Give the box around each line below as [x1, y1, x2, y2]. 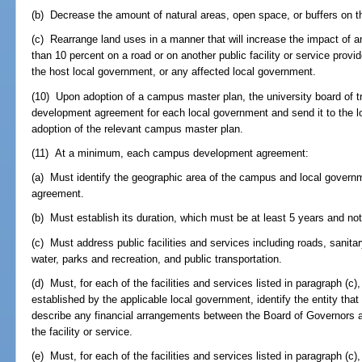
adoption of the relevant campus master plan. [32, 122, 244, 135]
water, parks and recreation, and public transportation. [32, 252, 283, 265]
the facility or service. [32, 325, 133, 338]
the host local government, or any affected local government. [32, 65, 317, 78]
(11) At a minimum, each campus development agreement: [32, 146, 309, 159]
